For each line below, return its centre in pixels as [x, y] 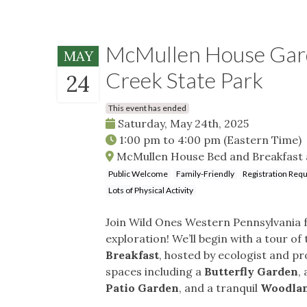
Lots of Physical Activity [151, 190]
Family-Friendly [205, 173]
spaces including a [155, 271]
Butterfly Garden [251, 271]
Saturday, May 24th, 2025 [182, 123]
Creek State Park [184, 79]
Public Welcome [138, 173]
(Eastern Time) [262, 139]
